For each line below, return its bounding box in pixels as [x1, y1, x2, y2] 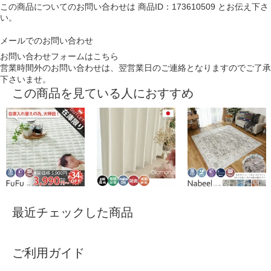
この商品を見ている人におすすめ [12, 87, 194, 100]
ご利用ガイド [12, 246, 85, 260]
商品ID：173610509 [138, 2, 215, 12]
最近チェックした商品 [12, 206, 133, 220]
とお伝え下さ [215, 2, 269, 12]
